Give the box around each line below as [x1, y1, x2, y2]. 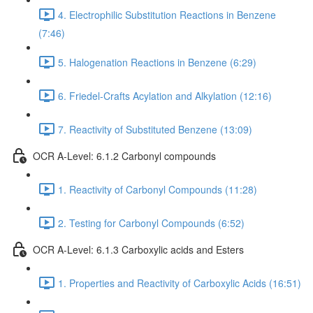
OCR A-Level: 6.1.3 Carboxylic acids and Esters [33, 242, 244, 256]
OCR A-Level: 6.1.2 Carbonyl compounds [33, 148, 216, 163]
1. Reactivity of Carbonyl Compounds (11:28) [58, 182, 257, 196]
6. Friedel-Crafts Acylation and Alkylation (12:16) [58, 88, 272, 103]
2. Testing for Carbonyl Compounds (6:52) [58, 215, 245, 230]
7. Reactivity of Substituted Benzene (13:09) [58, 122, 252, 136]
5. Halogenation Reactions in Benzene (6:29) [58, 54, 256, 69]
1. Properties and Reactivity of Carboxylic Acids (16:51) [58, 275, 301, 290]
